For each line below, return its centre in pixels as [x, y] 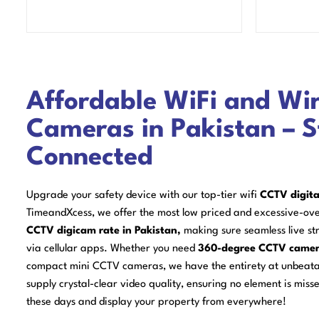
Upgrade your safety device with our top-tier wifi [143, 195]
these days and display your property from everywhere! [156, 302]
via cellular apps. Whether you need [111, 249]
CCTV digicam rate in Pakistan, [104, 231]
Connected [90, 158]
